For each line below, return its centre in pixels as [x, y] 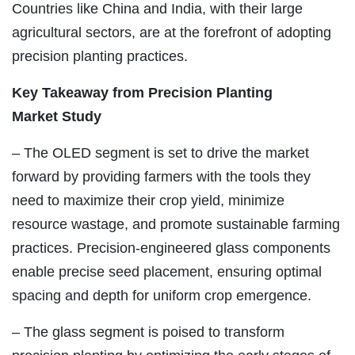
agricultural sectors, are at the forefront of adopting [172, 33]
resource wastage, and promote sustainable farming [176, 225]
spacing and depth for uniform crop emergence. [162, 296]
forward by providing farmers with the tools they [161, 177]
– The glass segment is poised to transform [148, 332]
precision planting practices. [100, 57]
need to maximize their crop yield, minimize [148, 201]
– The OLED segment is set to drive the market [160, 153]
